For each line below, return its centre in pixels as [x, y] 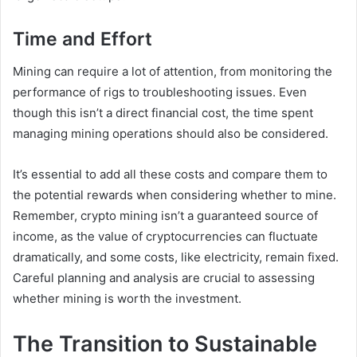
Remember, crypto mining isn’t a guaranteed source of [165, 215]
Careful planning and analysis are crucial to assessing [164, 277]
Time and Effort [85, 39]
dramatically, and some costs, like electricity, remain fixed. [176, 257]
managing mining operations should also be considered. [171, 133]
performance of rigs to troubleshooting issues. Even [160, 92]
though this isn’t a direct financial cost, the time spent [163, 112]
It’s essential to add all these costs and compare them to [170, 174]
